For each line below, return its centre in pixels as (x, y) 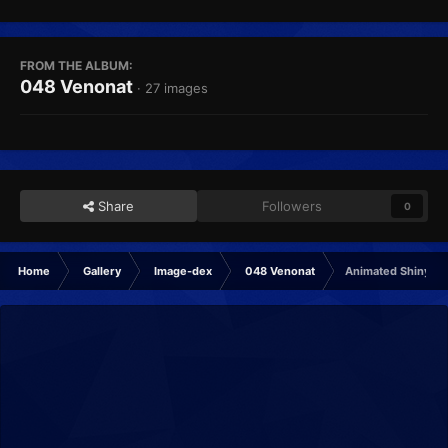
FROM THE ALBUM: (76, 66)
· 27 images (172, 88)
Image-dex (183, 271)
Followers (292, 206)
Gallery (102, 271)
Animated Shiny (387, 271)
